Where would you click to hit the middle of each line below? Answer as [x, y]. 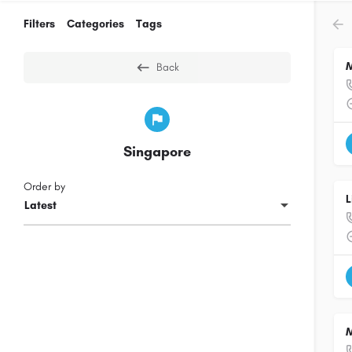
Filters [39, 24]
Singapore [157, 152]
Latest [40, 206]
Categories [95, 24]
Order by [44, 187]
